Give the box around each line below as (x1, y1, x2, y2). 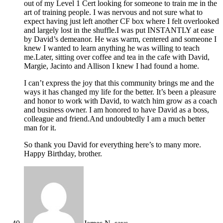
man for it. (24, 123, 56, 132)
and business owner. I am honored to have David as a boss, (24, 106, 209, 114)
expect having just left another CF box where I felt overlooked (24, 17, 219, 26)
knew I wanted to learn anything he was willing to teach (24, 44, 200, 53)
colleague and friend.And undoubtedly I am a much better (24, 114, 205, 123)
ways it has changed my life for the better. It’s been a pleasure (24, 88, 216, 97)
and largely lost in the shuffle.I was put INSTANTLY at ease (24, 26, 214, 35)
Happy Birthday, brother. (24, 149, 102, 158)
